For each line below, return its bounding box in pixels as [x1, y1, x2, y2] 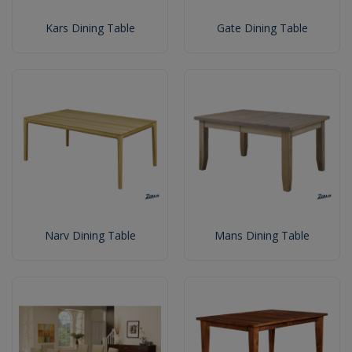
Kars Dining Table [45, 20, 135, 36]
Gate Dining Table [216, 20, 308, 36]
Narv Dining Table [44, 228, 136, 244]
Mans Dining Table [214, 228, 310, 244]
